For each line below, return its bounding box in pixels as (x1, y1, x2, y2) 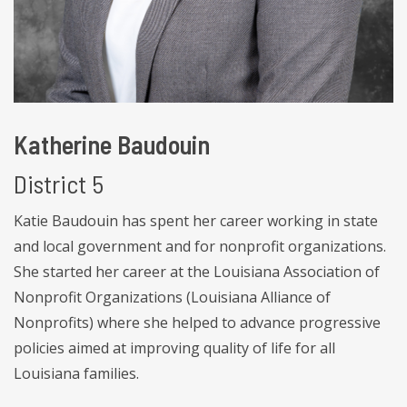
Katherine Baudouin (14, 128, 210, 160)
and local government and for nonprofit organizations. (14, 235, 390, 256)
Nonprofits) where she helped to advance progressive (14, 312, 381, 333)
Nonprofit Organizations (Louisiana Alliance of (14, 286, 331, 307)
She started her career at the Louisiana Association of (14, 261, 380, 282)
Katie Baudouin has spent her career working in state (14, 210, 378, 231)
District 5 (14, 167, 104, 199)
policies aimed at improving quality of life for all (14, 337, 335, 358)
